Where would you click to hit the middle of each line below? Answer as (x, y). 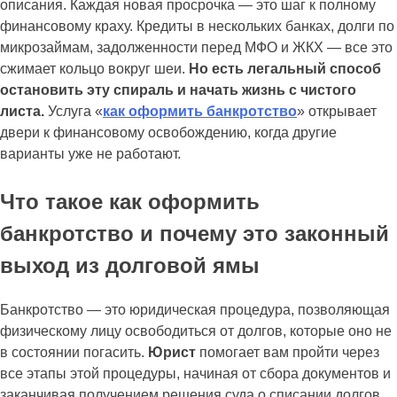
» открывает (337, 111)
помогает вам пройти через (288, 352)
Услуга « (74, 111)
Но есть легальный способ (285, 68)
